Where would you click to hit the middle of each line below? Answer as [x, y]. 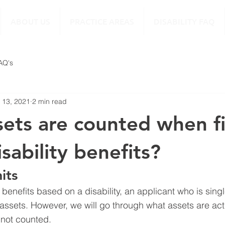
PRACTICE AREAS [102, 21]
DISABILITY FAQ [184, 21]
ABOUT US [30, 21]
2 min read [49, 101]
